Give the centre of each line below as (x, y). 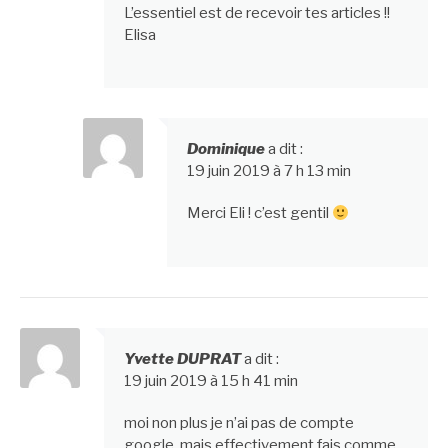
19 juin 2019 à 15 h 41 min (211, 380)
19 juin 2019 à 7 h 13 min (268, 171)
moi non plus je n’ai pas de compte (239, 422)
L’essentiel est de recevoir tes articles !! (257, 12)
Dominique (225, 149)
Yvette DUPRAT (182, 358)
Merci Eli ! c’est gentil (259, 213)
